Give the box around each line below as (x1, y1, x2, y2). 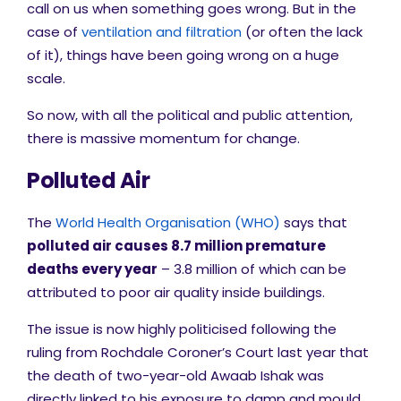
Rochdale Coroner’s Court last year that (101, 343, 369, 362)
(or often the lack (242, 22, 363, 41)
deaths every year (27, 260, 158, 278)
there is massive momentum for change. (27, 129, 300, 148)
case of (27, 22, 81, 41)
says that (280, 213, 347, 232)
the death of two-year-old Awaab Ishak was (27, 366, 324, 385)
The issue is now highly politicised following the (27, 320, 337, 338)
